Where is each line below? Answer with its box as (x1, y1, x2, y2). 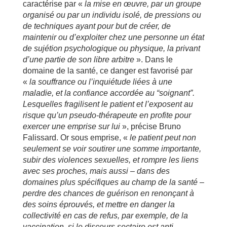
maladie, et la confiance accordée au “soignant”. (22, 88, 195, 97)
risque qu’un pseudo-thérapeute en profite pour (22, 110, 191, 120)
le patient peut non (129, 133, 196, 142)
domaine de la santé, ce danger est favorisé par (22, 66, 193, 75)
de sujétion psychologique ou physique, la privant (22, 44, 200, 53)
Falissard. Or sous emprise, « (22, 133, 130, 142)
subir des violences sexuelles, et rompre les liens (22, 155, 199, 164)
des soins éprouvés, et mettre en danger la (22, 200, 175, 209)
